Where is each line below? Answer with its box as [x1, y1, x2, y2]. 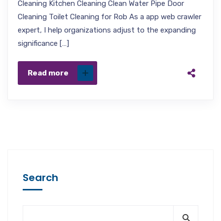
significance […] [18, 38, 69, 48]
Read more [28, 68, 69, 77]
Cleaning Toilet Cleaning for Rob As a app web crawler [18, 12, 201, 21]
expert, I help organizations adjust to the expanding [18, 25, 196, 35]
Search [23, 170, 58, 184]
